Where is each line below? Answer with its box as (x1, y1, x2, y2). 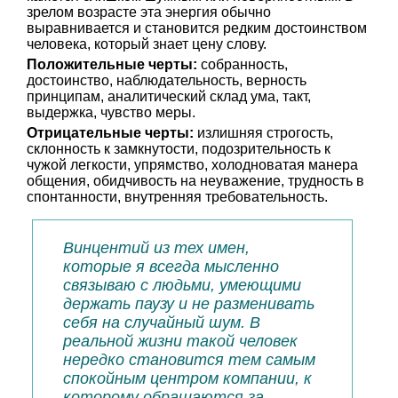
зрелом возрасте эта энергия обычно (27, 4, 271, 20)
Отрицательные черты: (27, 125, 194, 140)
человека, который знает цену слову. (27, 36, 267, 52)
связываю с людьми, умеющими (63, 276, 301, 294)
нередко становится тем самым (63, 351, 315, 369)
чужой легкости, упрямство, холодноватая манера (27, 157, 358, 172)
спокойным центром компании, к (63, 370, 312, 387)
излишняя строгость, (194, 125, 333, 140)
